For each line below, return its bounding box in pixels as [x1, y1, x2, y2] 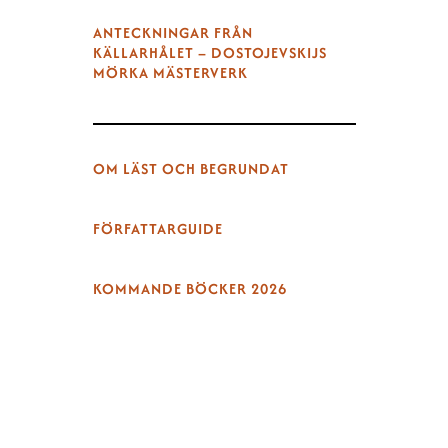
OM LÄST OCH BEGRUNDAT [92, 157, 289, 179]
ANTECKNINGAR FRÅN [92, 22, 253, 44]
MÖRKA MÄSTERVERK [92, 62, 248, 84]
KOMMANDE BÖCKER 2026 [92, 277, 287, 299]
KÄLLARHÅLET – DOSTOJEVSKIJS [92, 42, 327, 64]
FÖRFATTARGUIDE [92, 217, 223, 239]
